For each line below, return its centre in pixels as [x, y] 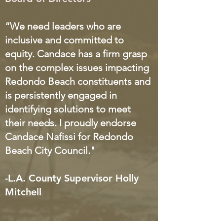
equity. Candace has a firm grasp [76, 54]
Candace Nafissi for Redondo [69, 137]
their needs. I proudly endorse [71, 123]
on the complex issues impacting [77, 68]
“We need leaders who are [63, 26]
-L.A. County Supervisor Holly [72, 178]
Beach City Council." [50, 150]
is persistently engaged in [61, 95]
